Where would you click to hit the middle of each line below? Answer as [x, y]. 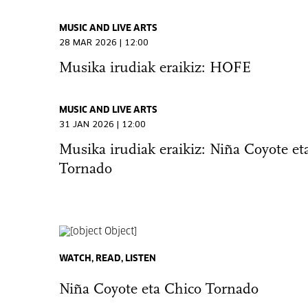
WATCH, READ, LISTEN [107, 259]
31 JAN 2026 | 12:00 [102, 125]
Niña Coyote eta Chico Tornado [158, 290]
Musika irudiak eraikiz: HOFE [155, 68]
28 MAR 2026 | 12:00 [103, 43]
